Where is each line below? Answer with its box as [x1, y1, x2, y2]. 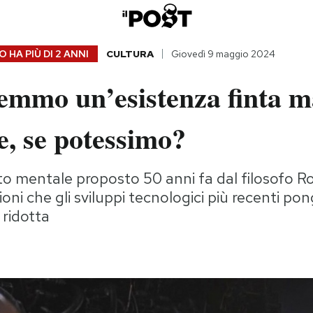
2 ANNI [54, 48, 89, 61]
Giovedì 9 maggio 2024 [170, 48, 275, 61]
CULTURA [105, 48, 154, 61]
